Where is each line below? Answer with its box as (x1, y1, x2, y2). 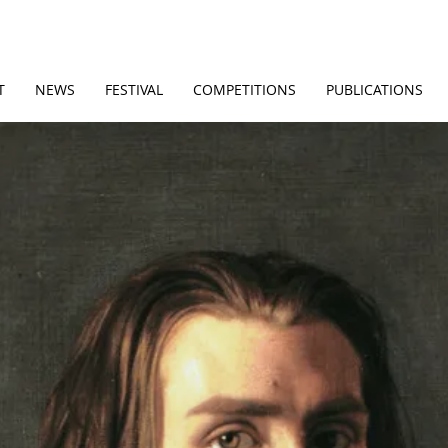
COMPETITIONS (192, 80, 296, 99)
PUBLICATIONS (325, 80, 423, 99)
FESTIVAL (104, 80, 163, 99)
